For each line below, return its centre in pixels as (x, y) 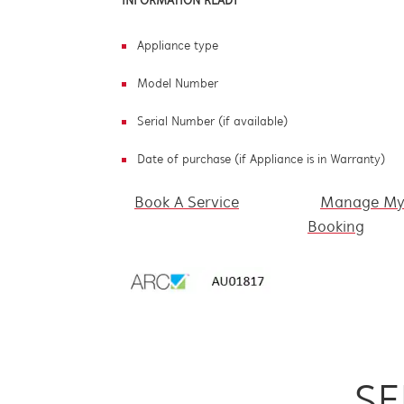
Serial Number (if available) (212, 122)
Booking (336, 228)
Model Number (178, 84)
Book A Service (187, 203)
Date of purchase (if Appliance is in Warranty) (261, 160)
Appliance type (178, 46)
